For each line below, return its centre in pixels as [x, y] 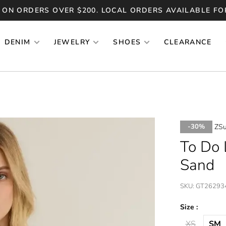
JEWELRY [72, 42]
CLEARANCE [188, 42]
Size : [189, 207]
